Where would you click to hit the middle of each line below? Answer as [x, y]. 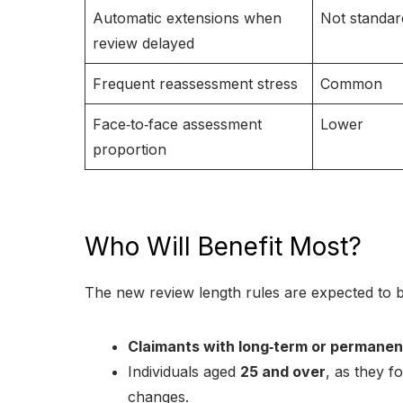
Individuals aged [184, 372]
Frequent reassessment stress [195, 84]
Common [351, 84]
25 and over [283, 372]
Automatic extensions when [187, 18]
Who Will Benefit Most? [223, 247]
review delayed [143, 44]
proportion [130, 150]
